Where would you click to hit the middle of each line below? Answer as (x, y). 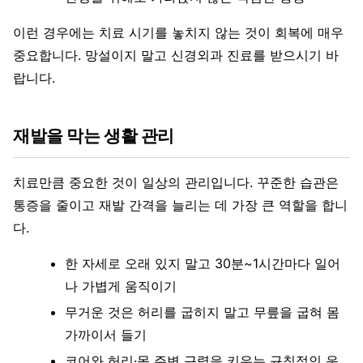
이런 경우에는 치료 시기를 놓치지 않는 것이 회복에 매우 (178, 33)
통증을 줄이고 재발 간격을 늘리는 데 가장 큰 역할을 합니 (180, 205)
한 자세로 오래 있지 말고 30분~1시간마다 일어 (203, 264)
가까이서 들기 (106, 335)
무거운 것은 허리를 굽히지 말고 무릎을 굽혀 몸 (202, 312)
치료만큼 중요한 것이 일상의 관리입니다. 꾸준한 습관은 (176, 183)
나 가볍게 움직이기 (121, 286)
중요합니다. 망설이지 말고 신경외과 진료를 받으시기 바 (176, 56)
